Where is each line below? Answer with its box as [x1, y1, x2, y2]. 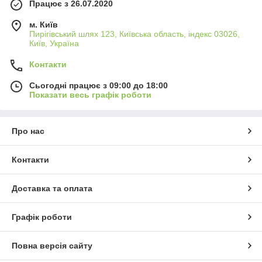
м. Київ [29, 20, 58, 30]
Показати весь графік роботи [29, 90, 151, 100]
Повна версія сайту [12, 241, 92, 251]
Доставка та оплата [12, 184, 92, 194]
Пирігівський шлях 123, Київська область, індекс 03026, [29, 29, 240, 39]
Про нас [12, 126, 44, 136]
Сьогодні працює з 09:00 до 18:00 [29, 81, 168, 91]
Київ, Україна [29, 39, 79, 49]
